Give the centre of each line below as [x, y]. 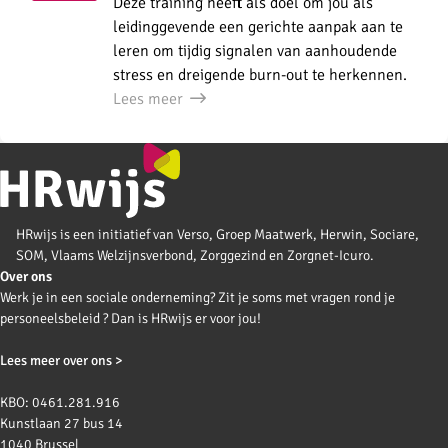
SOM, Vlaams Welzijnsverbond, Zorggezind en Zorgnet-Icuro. [195, 255]
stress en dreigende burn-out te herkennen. [260, 74]
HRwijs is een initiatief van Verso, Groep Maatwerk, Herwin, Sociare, [217, 234]
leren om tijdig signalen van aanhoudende [255, 50]
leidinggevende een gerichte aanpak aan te [258, 26]
